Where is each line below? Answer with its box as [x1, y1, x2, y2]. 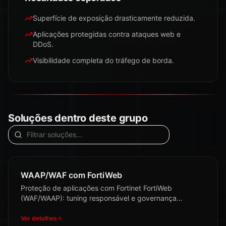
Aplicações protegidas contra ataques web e [33, 30, 181, 38]
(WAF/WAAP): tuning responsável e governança [21, 194, 177, 202]
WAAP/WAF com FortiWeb [21, 170, 122, 180]
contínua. [21, 204, 51, 212]
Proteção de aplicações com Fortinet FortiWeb [21, 184, 172, 192]
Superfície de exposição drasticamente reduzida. [33, 14, 195, 22]
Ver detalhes [21, 214, 56, 222]
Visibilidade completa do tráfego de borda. [33, 56, 174, 65]
